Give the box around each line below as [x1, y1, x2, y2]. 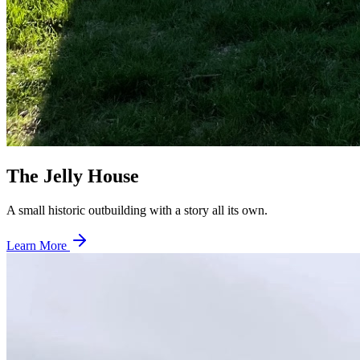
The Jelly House [6, 166, 139, 187]
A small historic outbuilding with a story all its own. [6, 203, 268, 218]
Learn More [6, 239, 70, 253]
